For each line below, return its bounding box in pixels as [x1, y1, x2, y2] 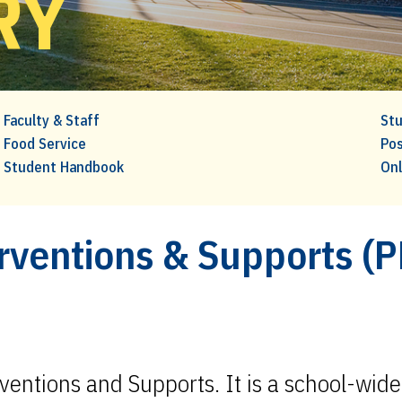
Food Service [3, 134, 86, 153]
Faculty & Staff [3, 110, 100, 130]
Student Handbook [3, 157, 124, 177]
